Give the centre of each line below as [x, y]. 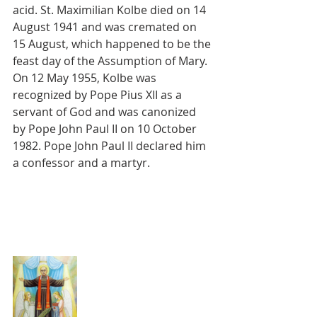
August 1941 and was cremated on [106, 27]
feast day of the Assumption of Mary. [111, 61]
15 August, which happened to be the [113, 44]
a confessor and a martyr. [81, 163]
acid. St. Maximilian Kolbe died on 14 [111, 10]
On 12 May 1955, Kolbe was [86, 78]
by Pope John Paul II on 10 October [106, 129]
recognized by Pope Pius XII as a [99, 95]
